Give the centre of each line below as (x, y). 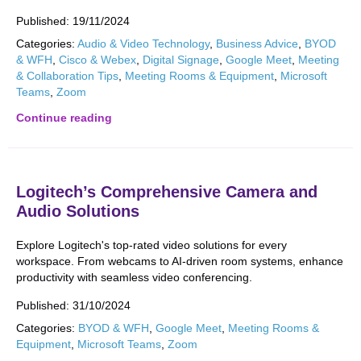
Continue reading (64, 118)
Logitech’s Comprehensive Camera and (167, 192)
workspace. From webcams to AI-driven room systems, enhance (180, 261)
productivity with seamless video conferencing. (134, 277)
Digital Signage (181, 60)
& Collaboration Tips (67, 76)
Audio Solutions (78, 211)
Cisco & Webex (98, 60)
